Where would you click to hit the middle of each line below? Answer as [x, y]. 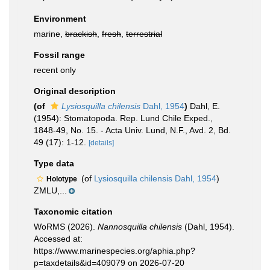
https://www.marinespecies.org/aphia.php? [115, 251]
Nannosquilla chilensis [140, 227]
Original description [75, 91]
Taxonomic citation [73, 212]
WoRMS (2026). [66, 227]
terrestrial [144, 34]
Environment [60, 19]
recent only [55, 70]
